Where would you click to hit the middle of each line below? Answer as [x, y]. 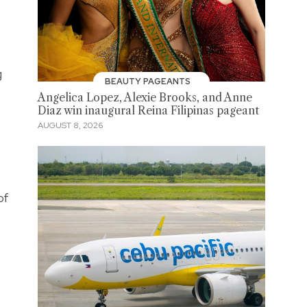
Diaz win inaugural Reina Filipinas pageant [148, 110]
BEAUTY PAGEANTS [149, 81]
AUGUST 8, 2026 [70, 126]
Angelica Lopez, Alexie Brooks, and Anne [145, 97]
